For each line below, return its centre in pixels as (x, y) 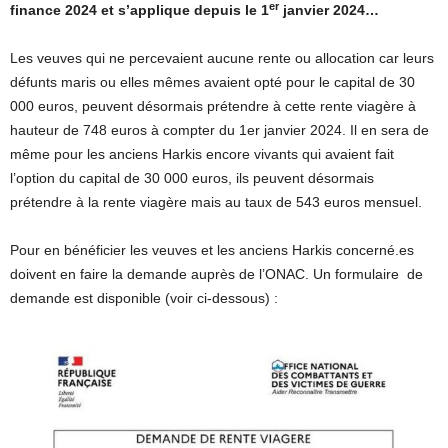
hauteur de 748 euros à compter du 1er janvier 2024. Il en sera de (219, 130)
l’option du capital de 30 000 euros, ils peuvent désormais (192, 178)
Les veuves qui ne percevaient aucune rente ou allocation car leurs (222, 58)
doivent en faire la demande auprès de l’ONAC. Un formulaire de (216, 274)
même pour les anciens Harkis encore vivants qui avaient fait (202, 154)
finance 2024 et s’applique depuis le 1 (139, 10)
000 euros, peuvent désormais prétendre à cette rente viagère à (213, 106)
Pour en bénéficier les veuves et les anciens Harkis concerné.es (212, 250)
